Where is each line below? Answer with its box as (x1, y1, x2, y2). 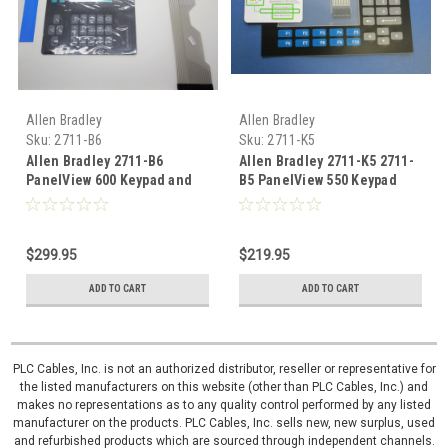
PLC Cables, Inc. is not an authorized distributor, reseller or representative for (12, 362, 436, 377)
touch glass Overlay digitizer (26, 191, 209, 208)
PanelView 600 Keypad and (26, 172, 192, 189)
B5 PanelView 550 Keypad (239, 172, 397, 189)
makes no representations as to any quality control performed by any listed (17, 398, 431, 413)
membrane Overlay (239, 191, 357, 208)
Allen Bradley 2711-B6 (26, 153, 164, 170)
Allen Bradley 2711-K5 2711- (239, 153, 414, 170)
